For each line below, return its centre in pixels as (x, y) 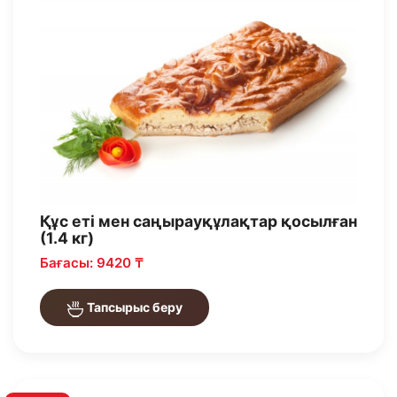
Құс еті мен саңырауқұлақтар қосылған (198, 222)
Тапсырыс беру (133, 307)
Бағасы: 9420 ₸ (92, 263)
